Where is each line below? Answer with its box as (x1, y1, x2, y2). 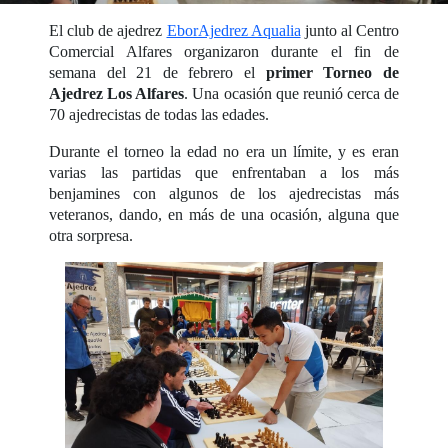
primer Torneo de (265, 63, 399, 81)
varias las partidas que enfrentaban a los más (49, 163, 399, 181)
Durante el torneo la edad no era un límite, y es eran (49, 142, 399, 160)
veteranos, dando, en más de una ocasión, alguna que (49, 205, 399, 223)
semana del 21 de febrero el (49, 63, 266, 81)
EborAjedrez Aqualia (166, 21, 301, 39)
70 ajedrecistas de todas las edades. (49, 105, 274, 123)
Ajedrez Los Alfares (49, 84, 185, 102)
